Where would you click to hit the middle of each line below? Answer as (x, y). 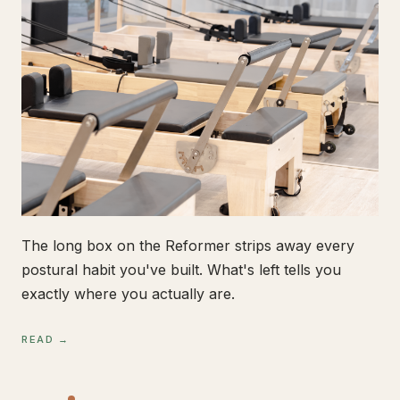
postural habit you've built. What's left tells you (181, 269)
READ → (46, 339)
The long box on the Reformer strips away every (188, 245)
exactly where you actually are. (128, 293)
